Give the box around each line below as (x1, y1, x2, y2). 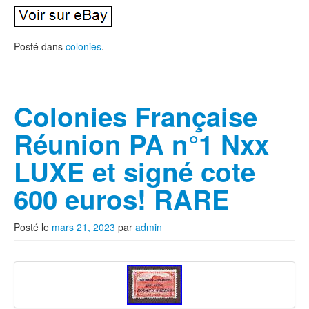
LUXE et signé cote (14, 152, 255, 190)
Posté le (14, 220, 52, 234)
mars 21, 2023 (52, 220, 115, 234)
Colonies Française (14, 97, 257, 135)
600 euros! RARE (14, 180, 230, 218)
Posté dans (14, 39, 66, 53)
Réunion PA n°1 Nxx (14, 125, 269, 163)
